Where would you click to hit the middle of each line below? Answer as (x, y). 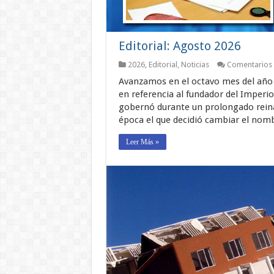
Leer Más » (142, 142)
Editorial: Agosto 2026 (180, 46)
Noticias (195, 65)
